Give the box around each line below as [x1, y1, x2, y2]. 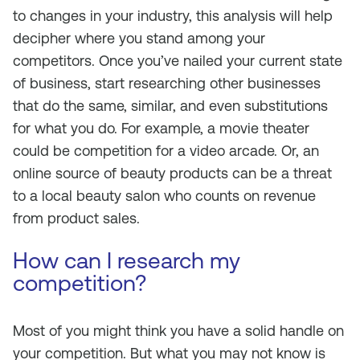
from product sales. [13, 210, 140, 227]
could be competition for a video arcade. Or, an [13, 142, 319, 159]
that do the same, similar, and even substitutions [13, 97, 328, 114]
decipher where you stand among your [13, 30, 265, 47]
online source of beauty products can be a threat [13, 165, 332, 182]
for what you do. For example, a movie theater [13, 120, 309, 137]
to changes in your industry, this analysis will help [13, 7, 333, 24]
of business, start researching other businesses [13, 75, 321, 92]
